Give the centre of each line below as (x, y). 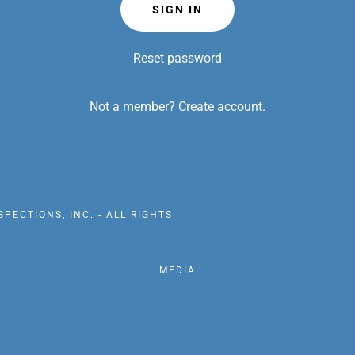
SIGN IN (177, 10)
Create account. (221, 107)
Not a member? (132, 107)
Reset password (177, 58)
